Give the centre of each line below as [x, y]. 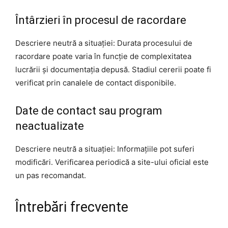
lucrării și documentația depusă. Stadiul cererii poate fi [113, 69]
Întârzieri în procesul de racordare [101, 20]
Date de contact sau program [89, 110]
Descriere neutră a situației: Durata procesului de [104, 43]
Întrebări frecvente [72, 207]
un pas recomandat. [51, 175]
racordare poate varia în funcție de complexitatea [103, 56]
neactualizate [50, 126]
